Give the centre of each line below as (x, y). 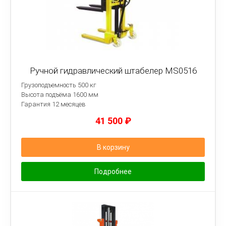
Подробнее (113, 172)
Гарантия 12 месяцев (53, 104)
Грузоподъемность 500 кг (59, 85)
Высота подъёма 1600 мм (60, 95)
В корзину (113, 147)
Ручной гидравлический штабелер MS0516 (113, 71)
